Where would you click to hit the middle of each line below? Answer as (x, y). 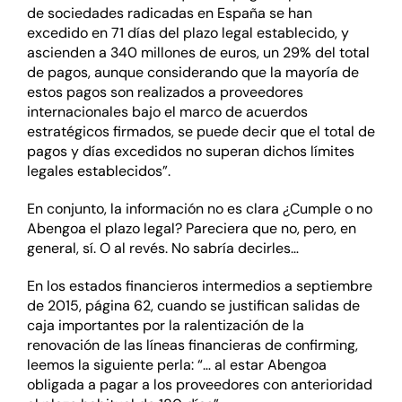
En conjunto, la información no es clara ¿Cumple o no (199, 209)
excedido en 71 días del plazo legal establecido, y (188, 33)
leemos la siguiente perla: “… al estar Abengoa (176, 365)
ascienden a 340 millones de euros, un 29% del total (198, 53)
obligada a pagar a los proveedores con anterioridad (199, 385)
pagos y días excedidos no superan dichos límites (190, 152)
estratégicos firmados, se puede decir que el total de (201, 132)
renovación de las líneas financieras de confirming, (192, 345)
